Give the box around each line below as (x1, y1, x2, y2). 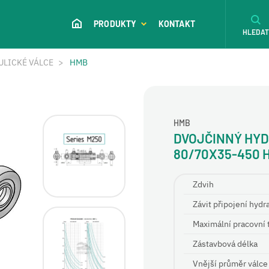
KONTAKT (158, 19, 195, 29)
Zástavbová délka (193, 238, 258, 249)
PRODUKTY (93, 19, 137, 29)
